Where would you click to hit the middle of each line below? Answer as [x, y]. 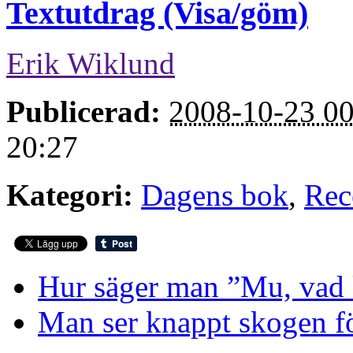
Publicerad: [84, 112]
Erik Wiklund [91, 64]
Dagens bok [215, 195]
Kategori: [70, 195]
